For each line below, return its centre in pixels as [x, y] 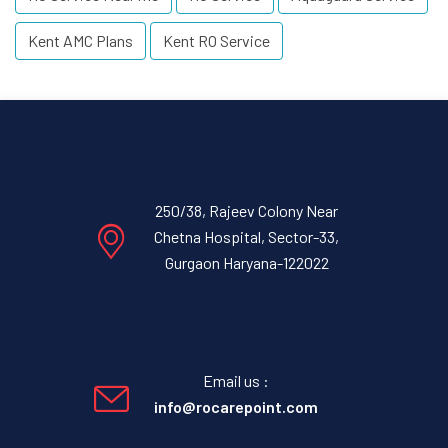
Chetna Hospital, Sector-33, [246, 237]
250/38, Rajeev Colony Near [246, 211]
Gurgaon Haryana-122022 [246, 263]
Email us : [236, 381]
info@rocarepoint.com [236, 407]
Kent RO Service [216, 41]
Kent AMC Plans [80, 41]
